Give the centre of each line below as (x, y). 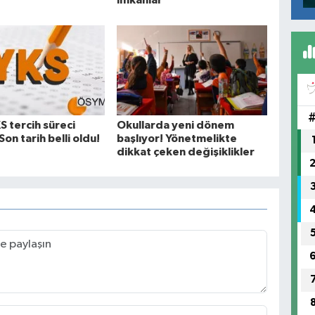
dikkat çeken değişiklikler (186, 152)
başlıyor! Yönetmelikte (177, 138)
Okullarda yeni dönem (176, 125)
